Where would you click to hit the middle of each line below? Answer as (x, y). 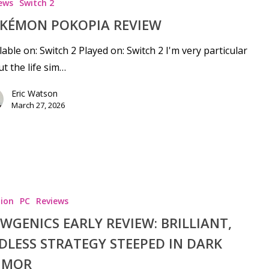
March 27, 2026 (38, 105)
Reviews (52, 201)
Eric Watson (34, 94)
